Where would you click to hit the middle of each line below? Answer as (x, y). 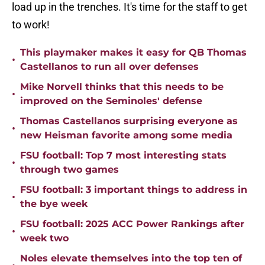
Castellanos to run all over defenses (109, 67)
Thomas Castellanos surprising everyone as (129, 121)
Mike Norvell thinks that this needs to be (122, 87)
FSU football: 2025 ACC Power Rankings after (132, 224)
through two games (70, 170)
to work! (31, 25)
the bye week (54, 204)
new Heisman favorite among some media (126, 135)
